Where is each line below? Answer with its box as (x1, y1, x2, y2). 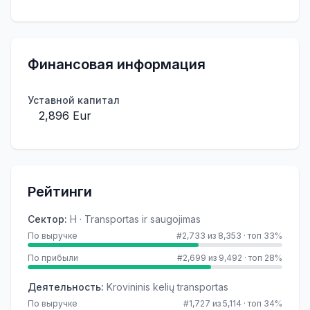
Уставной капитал (28, 94, 120, 106)
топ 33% (248, 230, 282, 241)
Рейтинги (28, 183, 92, 200)
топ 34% (248, 298, 282, 309)
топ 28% (248, 253, 282, 263)
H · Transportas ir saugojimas (70, 213, 201, 225)
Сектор (28, 213, 64, 225)
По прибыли (28, 253, 78, 263)
